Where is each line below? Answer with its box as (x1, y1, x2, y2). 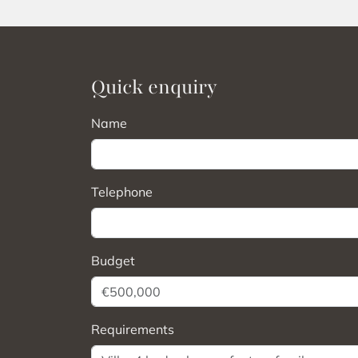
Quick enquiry (91, 74, 217, 101)
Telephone (91, 184, 153, 200)
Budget (91, 253, 135, 268)
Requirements (91, 321, 174, 337)
